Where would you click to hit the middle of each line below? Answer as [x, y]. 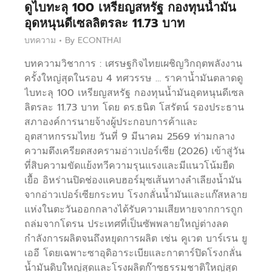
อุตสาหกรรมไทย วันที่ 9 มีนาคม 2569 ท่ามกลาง [130, 137]
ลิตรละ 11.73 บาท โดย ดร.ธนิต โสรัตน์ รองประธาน [134, 108]
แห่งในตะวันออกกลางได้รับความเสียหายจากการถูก [134, 210]
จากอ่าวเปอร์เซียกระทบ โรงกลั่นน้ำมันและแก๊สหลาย [136, 195]
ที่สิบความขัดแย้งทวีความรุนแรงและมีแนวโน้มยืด [129, 166]
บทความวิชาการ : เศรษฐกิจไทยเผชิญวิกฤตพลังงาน [133, 64]
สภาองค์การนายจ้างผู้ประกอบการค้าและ [111, 122]
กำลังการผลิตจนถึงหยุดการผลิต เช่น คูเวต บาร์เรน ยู [136, 239]
